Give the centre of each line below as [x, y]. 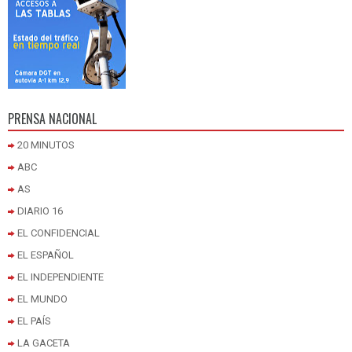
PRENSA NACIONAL [52, 119]
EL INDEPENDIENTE [60, 277]
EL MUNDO [42, 299]
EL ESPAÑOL [46, 255]
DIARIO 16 [40, 211]
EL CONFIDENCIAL [59, 233]
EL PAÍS [34, 321]
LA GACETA [44, 343]
